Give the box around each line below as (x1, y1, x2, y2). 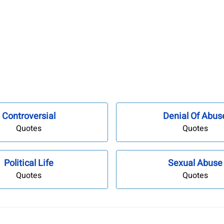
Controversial (2, 109, 56, 123)
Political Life (4, 156, 54, 170)
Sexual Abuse (167, 156, 222, 170)
